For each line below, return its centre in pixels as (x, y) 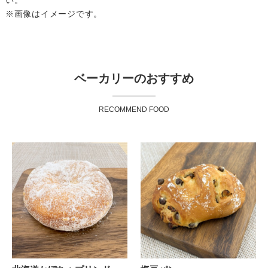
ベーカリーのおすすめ (134, 79)
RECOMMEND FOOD (134, 110)
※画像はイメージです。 (54, 14)
